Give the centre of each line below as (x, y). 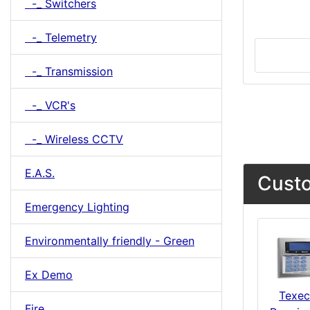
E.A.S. (40, 173)
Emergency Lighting (77, 207)
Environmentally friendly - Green (110, 241)
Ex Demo (49, 275)
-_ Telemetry (61, 37)
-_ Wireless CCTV (74, 139)
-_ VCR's (50, 105)
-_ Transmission (69, 71)
